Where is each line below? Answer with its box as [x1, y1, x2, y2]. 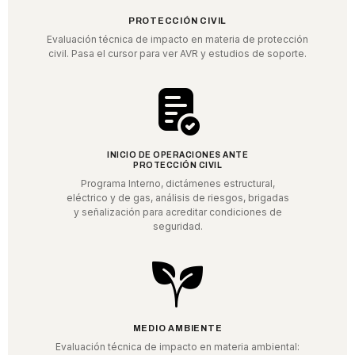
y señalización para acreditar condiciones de [73, 206, 282, 219]
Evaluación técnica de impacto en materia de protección [47, 33, 308, 46]
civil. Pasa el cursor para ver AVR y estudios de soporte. [48, 48, 307, 60]
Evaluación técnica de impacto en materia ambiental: [55, 341, 300, 353]
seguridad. [152, 220, 203, 233]
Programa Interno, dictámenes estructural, [80, 177, 275, 190]
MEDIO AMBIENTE [132, 323, 223, 334]
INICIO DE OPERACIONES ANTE [107, 151, 248, 160]
